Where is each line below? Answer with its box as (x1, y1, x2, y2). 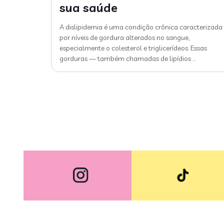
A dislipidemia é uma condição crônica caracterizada (59, 22, 222, 31)
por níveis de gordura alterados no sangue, (59, 32, 189, 42)
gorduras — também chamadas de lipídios (59, 53, 191, 63)
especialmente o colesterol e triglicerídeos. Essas (59, 43, 207, 52)
